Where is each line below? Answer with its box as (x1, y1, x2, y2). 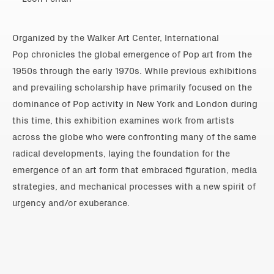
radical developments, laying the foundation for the (12, 146, 230, 159)
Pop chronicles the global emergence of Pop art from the (12, 46, 252, 60)
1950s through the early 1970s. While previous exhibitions (12, 63, 257, 76)
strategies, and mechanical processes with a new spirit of (12, 179, 256, 192)
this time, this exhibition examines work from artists (12, 113, 234, 126)
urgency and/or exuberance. (12, 195, 132, 209)
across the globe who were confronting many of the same (12, 129, 256, 143)
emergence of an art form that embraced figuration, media (12, 162, 257, 176)
